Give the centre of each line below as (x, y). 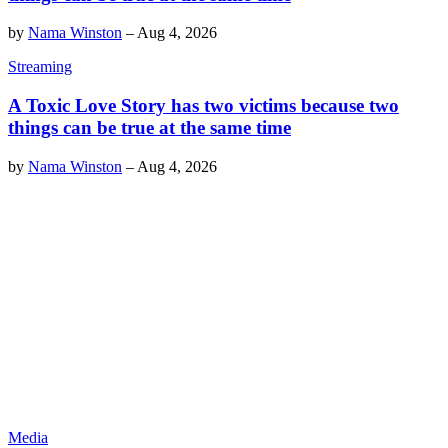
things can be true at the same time (149, 128)
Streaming (40, 67)
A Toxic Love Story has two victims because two (203, 106)
